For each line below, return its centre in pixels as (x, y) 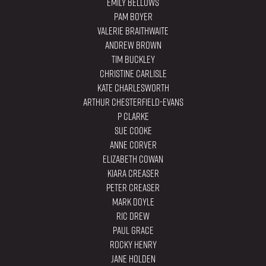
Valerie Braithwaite (133, 31)
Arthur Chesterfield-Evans (133, 102)
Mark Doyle (133, 202)
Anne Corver (133, 145)
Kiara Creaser (133, 174)
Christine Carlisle (133, 74)
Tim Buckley (133, 60)
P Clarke (133, 117)
